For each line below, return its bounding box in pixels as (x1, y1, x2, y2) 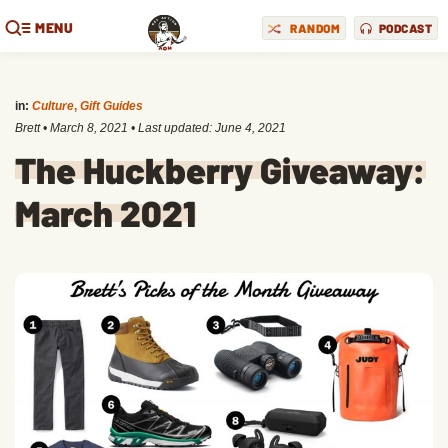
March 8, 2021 (50, 121, 128, 135)
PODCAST (378, 20, 432, 35)
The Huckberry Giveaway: (15, 148, 426, 191)
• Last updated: (128, 121, 215, 135)
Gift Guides (80, 99, 143, 113)
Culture (32, 99, 74, 113)
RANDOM (290, 20, 340, 35)
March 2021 (15, 191, 196, 234)
